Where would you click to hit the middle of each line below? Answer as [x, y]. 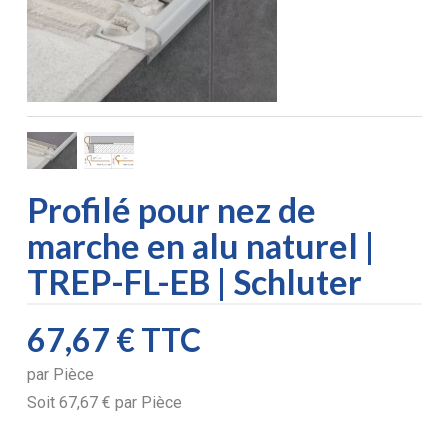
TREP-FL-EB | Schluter [194, 282]
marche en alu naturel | [200, 246]
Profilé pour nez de [171, 210]
